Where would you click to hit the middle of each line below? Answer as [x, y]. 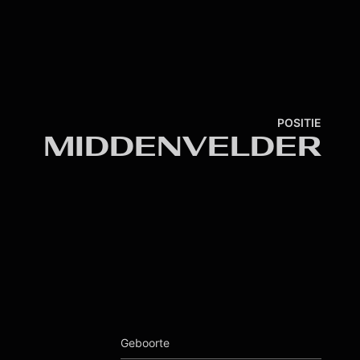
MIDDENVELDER [182, 147]
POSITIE [299, 123]
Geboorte [145, 343]
